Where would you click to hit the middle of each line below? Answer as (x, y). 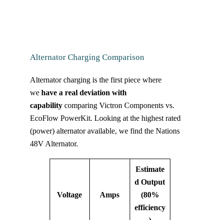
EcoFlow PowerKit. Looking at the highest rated (105, 118)
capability (46, 106)
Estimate (150, 169)
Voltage (70, 194)
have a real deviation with (84, 93)
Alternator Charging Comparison (87, 57)
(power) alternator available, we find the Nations (105, 131)
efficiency (150, 207)
